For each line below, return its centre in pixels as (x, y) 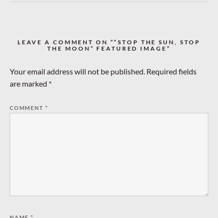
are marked (29, 84)
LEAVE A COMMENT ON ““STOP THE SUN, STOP (109, 42)
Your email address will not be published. (77, 72)
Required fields (172, 72)
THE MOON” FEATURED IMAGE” (109, 49)
